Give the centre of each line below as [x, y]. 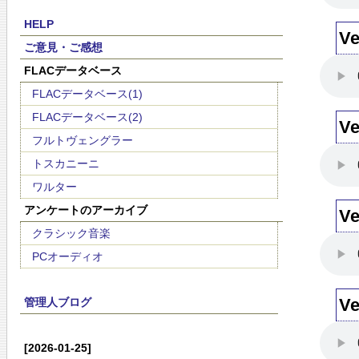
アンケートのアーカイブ [85, 210]
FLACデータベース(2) [87, 117]
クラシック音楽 [71, 233]
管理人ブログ [57, 302]
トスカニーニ [66, 163]
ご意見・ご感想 [63, 47]
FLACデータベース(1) [87, 94]
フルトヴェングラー [83, 140]
